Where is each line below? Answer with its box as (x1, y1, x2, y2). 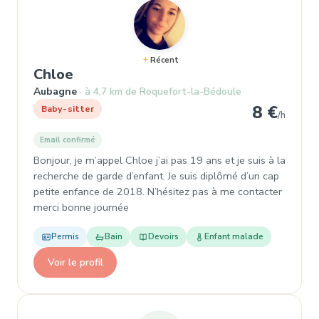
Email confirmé (40, 135, 95, 145)
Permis (51, 231, 79, 242)
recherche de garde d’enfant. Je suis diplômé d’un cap (33, 169, 279, 183)
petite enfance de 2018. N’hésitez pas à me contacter (33, 184, 282, 199)
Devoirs (148, 231, 179, 242)
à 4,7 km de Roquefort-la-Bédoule (85, 85, 241, 98)
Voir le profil (47, 255, 103, 269)
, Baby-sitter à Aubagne (73, 64, 236, 83)
